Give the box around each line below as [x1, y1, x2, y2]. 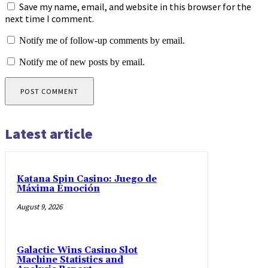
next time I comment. [5, 13, 94, 25]
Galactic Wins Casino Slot [17, 244, 138, 256]
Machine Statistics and [17, 254, 123, 266]
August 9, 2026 [17, 202, 62, 212]
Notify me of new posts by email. [19, 57, 145, 68]
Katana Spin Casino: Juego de [17, 173, 157, 185]
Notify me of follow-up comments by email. [19, 35, 185, 46]
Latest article [5, 124, 93, 144]
